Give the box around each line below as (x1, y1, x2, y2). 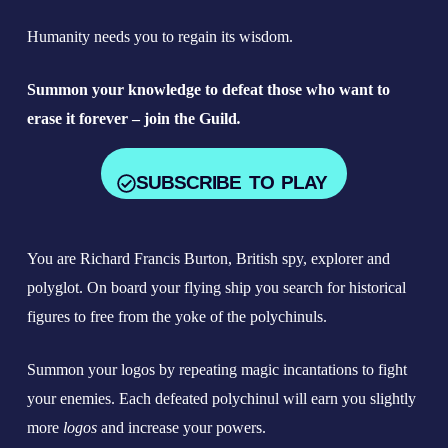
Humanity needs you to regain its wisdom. (26, 27, 293, 45)
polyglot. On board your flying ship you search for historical (26, 279, 406, 297)
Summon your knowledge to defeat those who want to (26, 80, 390, 98)
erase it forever (26, 109, 132, 127)
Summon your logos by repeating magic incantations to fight (26, 361, 407, 379)
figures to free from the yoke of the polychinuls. (26, 308, 327, 326)
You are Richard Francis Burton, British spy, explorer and (26, 250, 390, 268)
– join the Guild (131, 109, 237, 127)
